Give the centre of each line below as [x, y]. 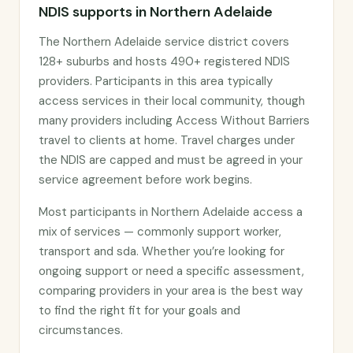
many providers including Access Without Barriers [174, 121]
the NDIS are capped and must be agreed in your [171, 160]
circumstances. [81, 330]
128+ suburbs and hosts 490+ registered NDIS [164, 61]
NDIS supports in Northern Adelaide [156, 12]
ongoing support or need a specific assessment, [171, 271]
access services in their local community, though [172, 101]
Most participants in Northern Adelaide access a [171, 212]
